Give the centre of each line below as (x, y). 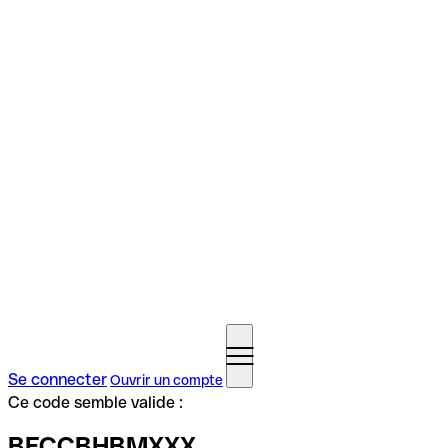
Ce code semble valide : (95, 402)
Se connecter (57, 379)
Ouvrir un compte (166, 380)
